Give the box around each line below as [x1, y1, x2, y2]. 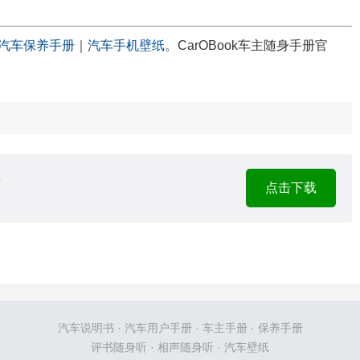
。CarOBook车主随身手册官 [165, 38, 328, 52]
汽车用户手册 [124, 321, 192, 334]
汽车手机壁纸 [88, 38, 165, 52]
